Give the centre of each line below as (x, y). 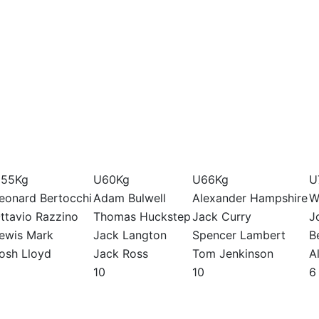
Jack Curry (222, 217)
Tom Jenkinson (233, 254)
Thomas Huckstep (142, 217)
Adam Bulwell (130, 198)
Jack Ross (121, 254)
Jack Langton (130, 235)
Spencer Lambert (239, 235)
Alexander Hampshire (250, 198)
